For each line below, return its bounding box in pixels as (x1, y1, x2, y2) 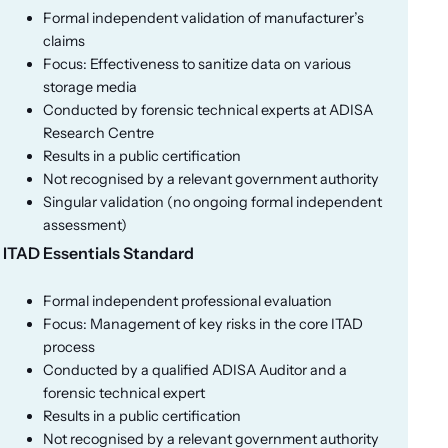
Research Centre (42, 123, 154, 142)
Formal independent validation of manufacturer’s (42, 8, 364, 27)
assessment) (42, 215, 127, 234)
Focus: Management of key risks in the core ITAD (42, 314, 363, 333)
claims (42, 31, 85, 50)
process (42, 337, 95, 356)
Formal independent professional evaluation (42, 291, 332, 310)
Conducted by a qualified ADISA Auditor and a (42, 360, 347, 379)
